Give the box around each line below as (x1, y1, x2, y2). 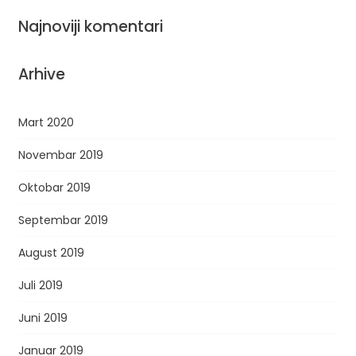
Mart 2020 (17, 114, 74, 130)
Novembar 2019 (17, 147, 103, 163)
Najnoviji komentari (17, 16, 163, 37)
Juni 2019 (17, 310, 68, 326)
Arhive (17, 64, 65, 85)
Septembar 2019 (17, 212, 108, 228)
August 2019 (17, 245, 84, 261)
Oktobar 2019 (17, 180, 91, 195)
